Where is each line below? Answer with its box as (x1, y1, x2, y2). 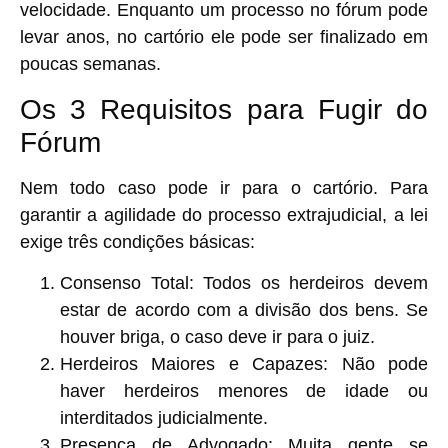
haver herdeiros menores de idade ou (60, 380, 428, 401)
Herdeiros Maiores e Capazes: (60, 353, 329, 374)
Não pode (328, 353, 429, 374)
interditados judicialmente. (60, 407, 268, 428)
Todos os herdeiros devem (193, 272, 429, 293)
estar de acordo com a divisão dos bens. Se (60, 299, 428, 320)
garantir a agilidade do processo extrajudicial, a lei (20, 204, 428, 225)
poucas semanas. (20, 54, 161, 75)
